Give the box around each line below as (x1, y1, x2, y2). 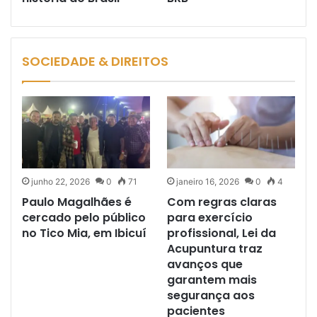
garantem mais (167, 272, 257, 289)
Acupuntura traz (167, 241, 263, 258)
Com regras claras (167, 194, 277, 211)
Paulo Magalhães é (22, 194, 132, 211)
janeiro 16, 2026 (176, 176, 239, 188)
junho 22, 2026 (31, 176, 90, 188)
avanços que (167, 256, 243, 273)
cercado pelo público (22, 209, 146, 226)
